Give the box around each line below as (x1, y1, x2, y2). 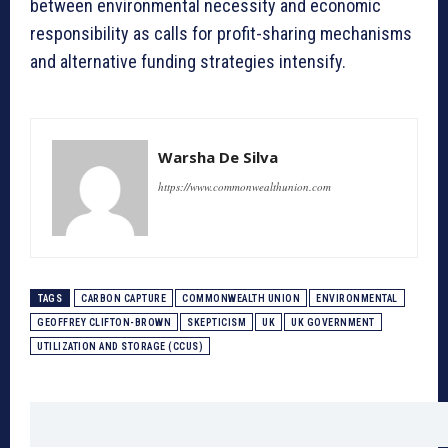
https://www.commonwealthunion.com (158, 179, 331, 195)
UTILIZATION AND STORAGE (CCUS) (37, 341, 203, 353)
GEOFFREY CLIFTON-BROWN (37, 317, 171, 329)
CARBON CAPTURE (81, 293, 166, 305)
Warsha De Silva (158, 147, 278, 168)
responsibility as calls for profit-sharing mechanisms (30, 23, 412, 45)
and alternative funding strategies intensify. (30, 51, 346, 73)
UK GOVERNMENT (291, 317, 375, 329)
